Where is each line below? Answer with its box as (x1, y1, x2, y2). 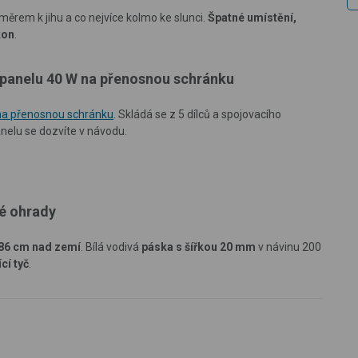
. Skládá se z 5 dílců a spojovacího (113, 107, 281, 121)
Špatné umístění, (208, 10, 296, 24)
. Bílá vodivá (81, 240, 141, 253)
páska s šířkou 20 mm (141, 240, 256, 253)
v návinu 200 (256, 240, 321, 253)
